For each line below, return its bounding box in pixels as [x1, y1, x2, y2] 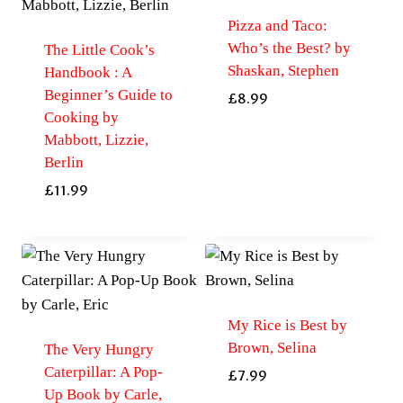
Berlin [43, 154, 84, 172]
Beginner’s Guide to [43, 86, 173, 104]
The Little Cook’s [43, 41, 155, 59]
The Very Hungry [43, 340, 154, 358]
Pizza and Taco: [227, 17, 327, 35]
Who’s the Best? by [227, 40, 351, 58]
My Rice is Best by [227, 316, 347, 334]
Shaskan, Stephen [227, 62, 339, 80]
